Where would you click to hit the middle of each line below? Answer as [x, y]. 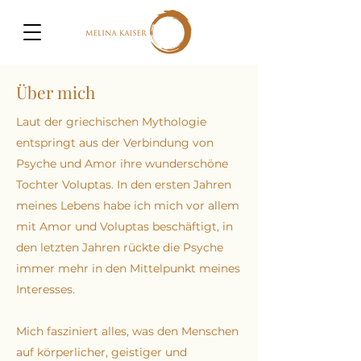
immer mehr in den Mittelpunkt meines [128, 268]
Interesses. [47, 289]
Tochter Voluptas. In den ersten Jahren [124, 185]
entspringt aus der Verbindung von [115, 143]
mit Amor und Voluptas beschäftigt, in [124, 226]
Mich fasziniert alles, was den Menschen [127, 331]
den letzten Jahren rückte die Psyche [120, 247]
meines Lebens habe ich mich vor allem [128, 205]
